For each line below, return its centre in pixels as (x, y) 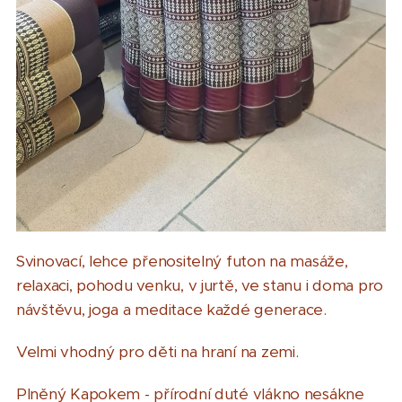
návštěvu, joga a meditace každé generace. (171, 310)
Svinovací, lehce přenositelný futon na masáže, (182, 262)
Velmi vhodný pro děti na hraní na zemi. (157, 352)
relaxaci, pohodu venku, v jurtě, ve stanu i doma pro (200, 286)
